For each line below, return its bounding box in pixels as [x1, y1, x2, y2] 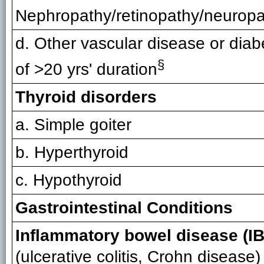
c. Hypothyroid [15, 171, 122, 189]
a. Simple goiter [15, 115, 131, 134]
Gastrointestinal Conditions [15, 199, 233, 217]
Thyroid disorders [15, 88, 157, 106]
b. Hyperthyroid [15, 143, 128, 161]
